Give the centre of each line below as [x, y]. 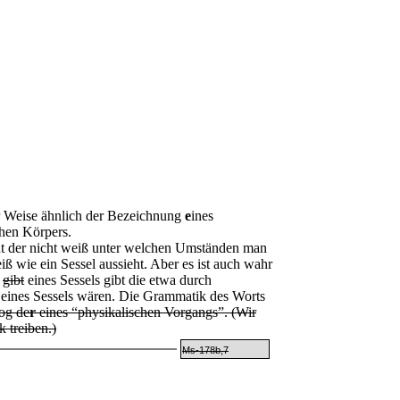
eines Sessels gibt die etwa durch [118, 280]
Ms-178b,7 [205, 350]
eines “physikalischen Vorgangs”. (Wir [146, 312]
